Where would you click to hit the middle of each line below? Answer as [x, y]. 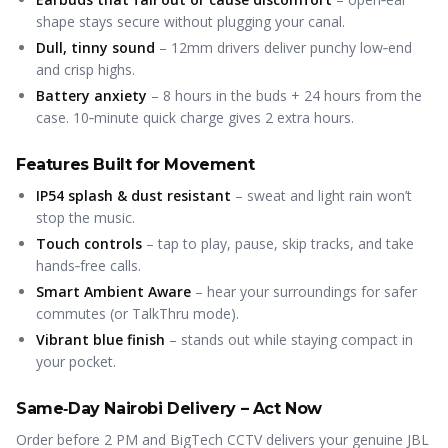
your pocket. [76, 361]
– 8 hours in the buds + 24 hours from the [284, 95]
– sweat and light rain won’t [321, 195]
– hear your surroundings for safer [304, 291]
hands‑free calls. [88, 265]
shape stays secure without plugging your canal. [190, 21]
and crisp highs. [85, 69]
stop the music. [85, 217]
